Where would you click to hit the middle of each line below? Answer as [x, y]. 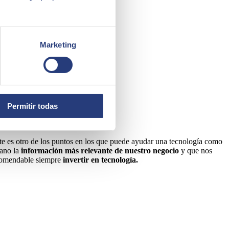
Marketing [58, 44]
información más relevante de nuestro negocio [100, 150]
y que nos [196, 150]
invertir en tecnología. [100, 159]
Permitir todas [32, 106]
